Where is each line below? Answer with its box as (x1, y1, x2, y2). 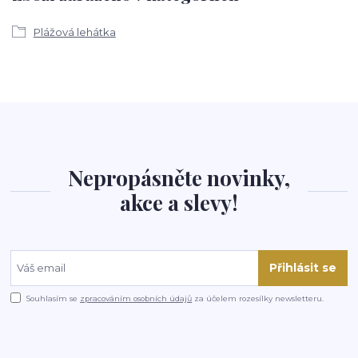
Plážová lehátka (33, 26, 116, 39)
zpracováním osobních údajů (80, 294, 193, 304)
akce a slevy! (119, 188, 238, 217)
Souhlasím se (26, 294, 81, 304)
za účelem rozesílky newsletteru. (192, 294, 324, 304)
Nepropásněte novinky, (67, 163, 290, 192)
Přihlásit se (268, 261, 336, 276)
